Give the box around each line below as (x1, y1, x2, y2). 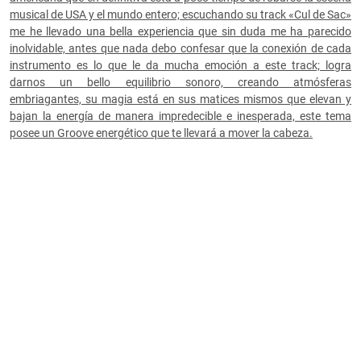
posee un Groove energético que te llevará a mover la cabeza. (10, 127, 313, 140)
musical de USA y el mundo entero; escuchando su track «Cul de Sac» (10, 8, 351, 22)
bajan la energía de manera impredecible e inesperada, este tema (10, 110, 351, 123)
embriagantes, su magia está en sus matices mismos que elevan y (10, 93, 351, 106)
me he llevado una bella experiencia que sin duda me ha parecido (10, 25, 351, 39)
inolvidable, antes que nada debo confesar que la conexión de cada (10, 42, 351, 56)
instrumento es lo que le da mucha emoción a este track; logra (10, 59, 351, 73)
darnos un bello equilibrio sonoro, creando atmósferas (10, 76, 351, 89)
